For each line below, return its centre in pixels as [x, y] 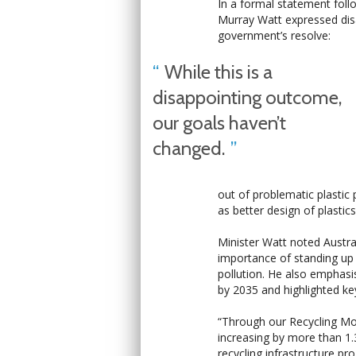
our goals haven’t [219, 123]
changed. [189, 148]
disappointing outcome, [247, 97]
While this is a [219, 72]
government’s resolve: [274, 35]
